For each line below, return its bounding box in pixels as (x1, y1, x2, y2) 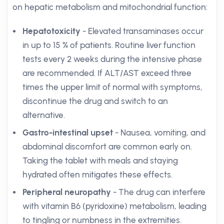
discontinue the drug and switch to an (22, 96, 168, 106)
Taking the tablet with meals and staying (22, 155, 178, 165)
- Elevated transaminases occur (80, 26, 203, 36)
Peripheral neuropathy (22, 187, 111, 197)
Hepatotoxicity (22, 26, 80, 36)
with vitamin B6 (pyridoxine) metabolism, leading (22, 201, 206, 211)
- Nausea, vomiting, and (113, 127, 205, 137)
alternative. (22, 110, 65, 120)
